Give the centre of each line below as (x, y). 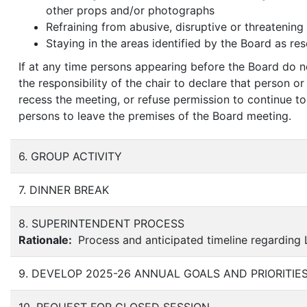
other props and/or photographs (130, 11)
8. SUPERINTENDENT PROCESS (101, 224)
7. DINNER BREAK (64, 190)
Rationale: (47, 240)
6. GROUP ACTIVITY (70, 157)
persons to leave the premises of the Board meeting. (155, 116)
